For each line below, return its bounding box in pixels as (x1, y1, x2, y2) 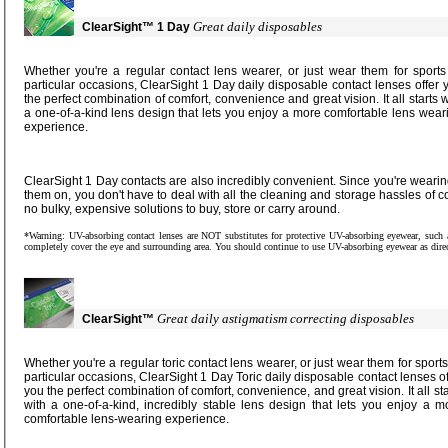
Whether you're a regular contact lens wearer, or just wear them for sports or (24, 64, 214, 79)
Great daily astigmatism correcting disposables (350, 311, 414, 327)
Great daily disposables (193, 19, 322, 35)
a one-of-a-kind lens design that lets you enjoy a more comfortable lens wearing (24, 106, 202, 121)
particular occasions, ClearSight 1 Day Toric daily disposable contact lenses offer (24, 370, 78, 385)
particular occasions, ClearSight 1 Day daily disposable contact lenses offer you (24, 78, 140, 93)
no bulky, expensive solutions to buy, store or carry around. (268, 202, 340, 217)
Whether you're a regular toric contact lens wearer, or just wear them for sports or (24, 356, 188, 371)
